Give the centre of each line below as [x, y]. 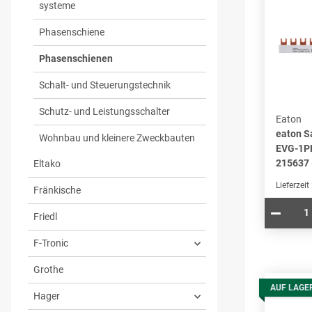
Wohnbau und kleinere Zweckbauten [117, 138]
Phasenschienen [76, 59]
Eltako [47, 164]
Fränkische [57, 190]
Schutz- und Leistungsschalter [104, 112]
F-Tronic [51, 243]
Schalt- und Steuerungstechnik [105, 85]
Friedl [45, 217]
